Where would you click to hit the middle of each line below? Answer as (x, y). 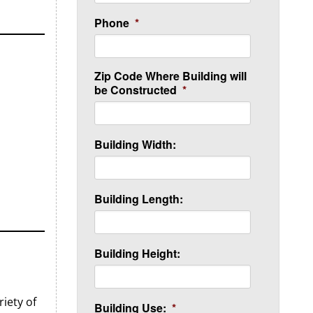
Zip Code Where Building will (171, 76)
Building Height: (138, 253)
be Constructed (136, 90)
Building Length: (139, 199)
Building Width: (136, 144)
